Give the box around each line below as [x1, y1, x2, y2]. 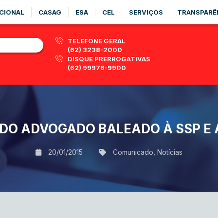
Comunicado [113, 147, 153, 156]
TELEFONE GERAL [68, 37, 126, 45]
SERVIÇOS [129, 8, 163, 16]
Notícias [157, 147, 182, 156]
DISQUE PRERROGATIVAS [68, 55, 150, 63]
